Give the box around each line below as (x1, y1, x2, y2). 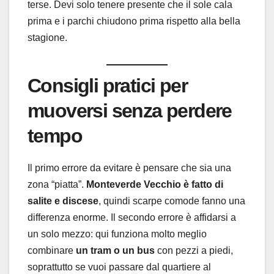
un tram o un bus (76, 245, 155, 256)
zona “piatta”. (28, 179, 86, 190)
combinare (28, 245, 76, 256)
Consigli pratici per (28, 74, 187, 97)
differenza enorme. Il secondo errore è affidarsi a (28, 212, 236, 223)
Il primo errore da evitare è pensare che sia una (28, 162, 231, 173)
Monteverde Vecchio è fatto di (86, 179, 223, 190)
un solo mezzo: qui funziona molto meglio (28, 228, 207, 239)
